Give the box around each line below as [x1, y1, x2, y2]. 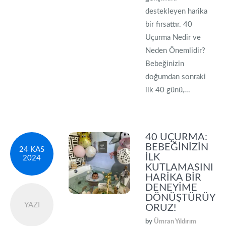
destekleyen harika [145, 8, 208, 15]
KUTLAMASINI [145, 162, 214, 173]
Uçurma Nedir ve [145, 34, 201, 41]
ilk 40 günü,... [145, 86, 191, 94]
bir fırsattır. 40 [145, 21, 193, 28]
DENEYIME [145, 183, 198, 193]
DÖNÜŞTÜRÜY [145, 193, 216, 203]
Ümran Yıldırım [154, 218, 197, 225]
